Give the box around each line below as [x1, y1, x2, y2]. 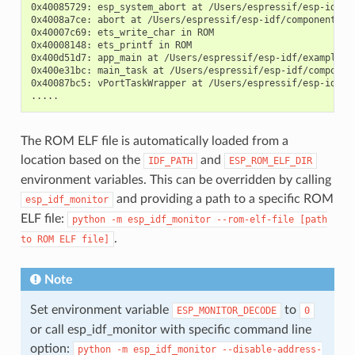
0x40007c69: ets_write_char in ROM [30, 26, 214, 38]
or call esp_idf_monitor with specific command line [29, 323, 311, 336]
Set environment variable [29, 303, 172, 316]
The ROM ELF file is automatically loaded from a [20, 134, 288, 147]
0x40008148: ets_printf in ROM [30, 39, 192, 51]
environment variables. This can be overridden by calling [20, 173, 331, 186]
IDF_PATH [147, 155, 193, 166]
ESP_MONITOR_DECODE [176, 304, 277, 316]
